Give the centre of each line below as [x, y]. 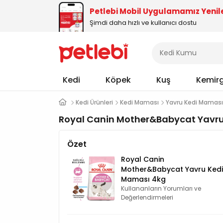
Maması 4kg [143, 179]
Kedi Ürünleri [94, 102]
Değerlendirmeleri [147, 197]
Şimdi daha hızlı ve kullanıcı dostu [143, 23]
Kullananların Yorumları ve [161, 188]
